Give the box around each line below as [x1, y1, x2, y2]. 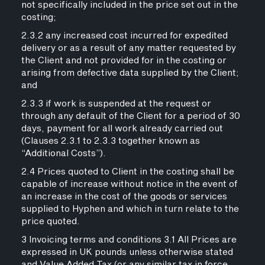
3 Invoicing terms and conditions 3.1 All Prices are [21, 233, 237, 247]
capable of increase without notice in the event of [21, 177, 238, 191]
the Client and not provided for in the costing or [21, 54, 227, 67]
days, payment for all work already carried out [21, 122, 223, 135]
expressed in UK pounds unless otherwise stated [21, 245, 233, 259]
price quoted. [21, 215, 80, 228]
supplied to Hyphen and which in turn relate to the [21, 202, 239, 216]
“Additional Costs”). [21, 147, 106, 160]
